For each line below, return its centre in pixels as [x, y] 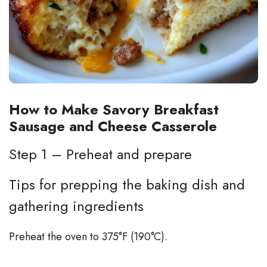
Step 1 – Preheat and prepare [100, 154]
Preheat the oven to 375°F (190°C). [88, 236]
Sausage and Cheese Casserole [113, 126]
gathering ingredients [76, 206]
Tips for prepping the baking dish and [127, 184]
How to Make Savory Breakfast [114, 109]
